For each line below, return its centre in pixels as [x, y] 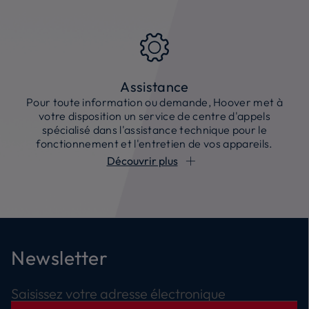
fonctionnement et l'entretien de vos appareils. [154, 143]
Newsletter [60, 257]
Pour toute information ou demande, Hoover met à [154, 102]
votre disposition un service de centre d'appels [154, 116]
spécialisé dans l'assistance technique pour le [154, 129]
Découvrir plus [142, 160]
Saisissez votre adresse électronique [118, 293]
